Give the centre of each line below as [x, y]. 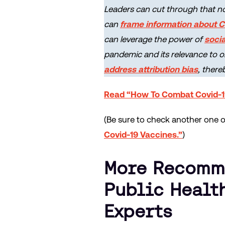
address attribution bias [151, 69]
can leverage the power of [154, 39]
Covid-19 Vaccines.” [143, 134]
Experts [138, 211]
